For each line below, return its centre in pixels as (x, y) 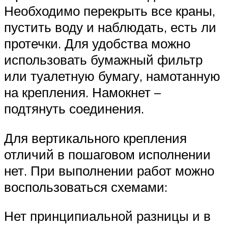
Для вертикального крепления (95, 138)
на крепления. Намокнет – (82, 92)
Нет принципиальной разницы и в (107, 216)
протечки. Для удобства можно (97, 44)
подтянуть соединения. (74, 109)
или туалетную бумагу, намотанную (112, 76)
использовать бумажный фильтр (103, 60)
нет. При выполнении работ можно (109, 170)
